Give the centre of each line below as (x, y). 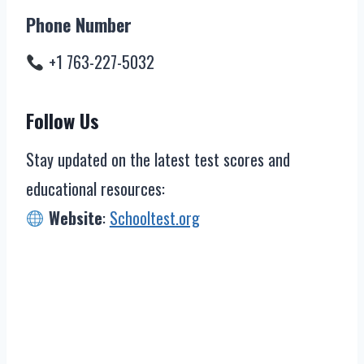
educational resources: (95, 188)
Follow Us (63, 120)
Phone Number (79, 24)
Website (75, 218)
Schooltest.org (154, 218)
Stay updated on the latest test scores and (158, 159)
